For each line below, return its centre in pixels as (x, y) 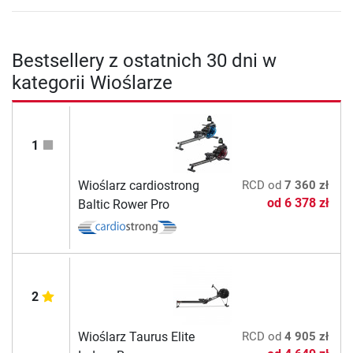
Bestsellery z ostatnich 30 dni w (144, 60)
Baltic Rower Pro (123, 204)
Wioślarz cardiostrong (138, 185)
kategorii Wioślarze (92, 82)
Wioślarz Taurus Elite (136, 336)
